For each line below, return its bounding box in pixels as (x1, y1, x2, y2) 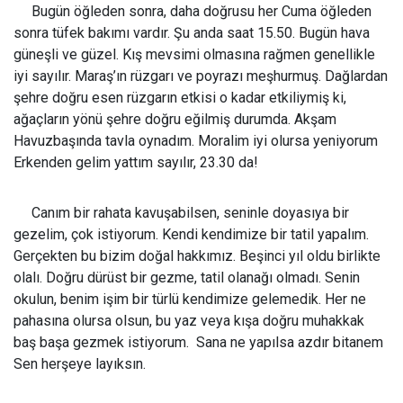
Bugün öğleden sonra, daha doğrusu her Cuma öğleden (13, 3, 372, 21)
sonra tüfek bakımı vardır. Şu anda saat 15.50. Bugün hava (13, 24, 370, 42)
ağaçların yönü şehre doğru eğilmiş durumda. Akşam (13, 111, 336, 129)
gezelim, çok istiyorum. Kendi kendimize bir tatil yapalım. (13, 226, 372, 244)
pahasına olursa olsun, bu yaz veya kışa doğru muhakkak (13, 312, 364, 330)
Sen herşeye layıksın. (13, 355, 146, 373)
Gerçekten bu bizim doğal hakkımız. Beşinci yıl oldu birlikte (13, 247, 381, 265)
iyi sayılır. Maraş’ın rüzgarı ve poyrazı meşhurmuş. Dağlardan (13, 67, 388, 85)
